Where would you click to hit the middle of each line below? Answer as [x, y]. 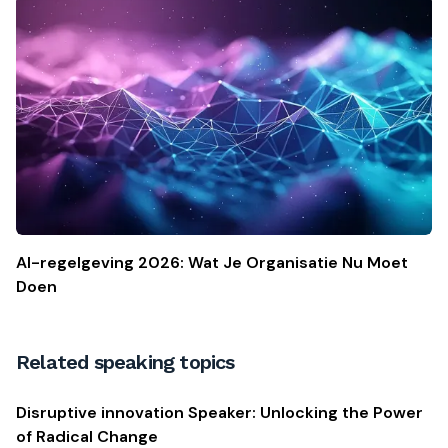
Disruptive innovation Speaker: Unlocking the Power [219, 413]
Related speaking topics [125, 362]
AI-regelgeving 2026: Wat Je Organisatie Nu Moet [212, 263]
